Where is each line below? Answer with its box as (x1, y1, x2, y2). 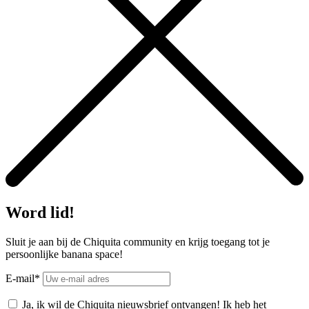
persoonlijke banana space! (6, 248, 123, 260)
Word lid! (6, 203, 74, 221)
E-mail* (6, 272, 43, 284)
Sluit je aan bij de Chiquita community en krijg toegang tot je (6, 235, 270, 248)
